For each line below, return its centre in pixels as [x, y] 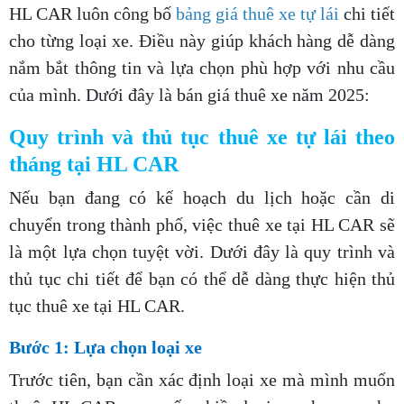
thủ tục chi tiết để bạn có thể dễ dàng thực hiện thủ [202, 279]
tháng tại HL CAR [94, 165]
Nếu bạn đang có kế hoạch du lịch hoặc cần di [202, 198]
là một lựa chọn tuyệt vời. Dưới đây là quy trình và [202, 252]
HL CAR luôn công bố [92, 14]
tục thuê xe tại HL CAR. [97, 306]
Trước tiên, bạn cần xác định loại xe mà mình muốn [202, 380]
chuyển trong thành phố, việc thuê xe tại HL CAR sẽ [202, 225]
